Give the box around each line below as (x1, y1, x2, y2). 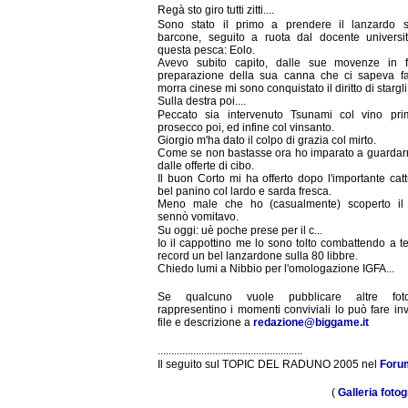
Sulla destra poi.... (158, 94, 246, 107)
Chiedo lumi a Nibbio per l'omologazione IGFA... (158, 262, 394, 276)
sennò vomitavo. (158, 209, 239, 223)
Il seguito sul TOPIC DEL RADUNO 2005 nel (158, 357, 380, 371)
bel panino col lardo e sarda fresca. (158, 184, 331, 198)
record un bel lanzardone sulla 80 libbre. (158, 250, 358, 263)
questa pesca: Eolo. (158, 43, 255, 56)
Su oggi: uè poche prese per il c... (158, 224, 322, 238)
